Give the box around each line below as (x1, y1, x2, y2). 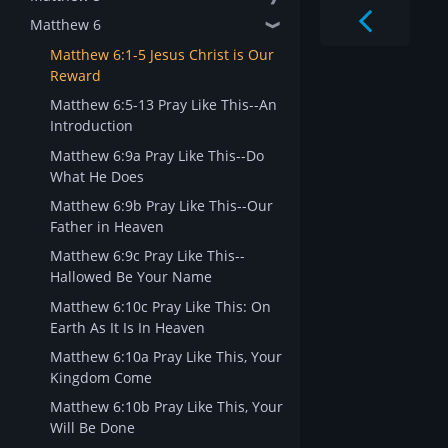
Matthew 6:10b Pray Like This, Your (50, 397, 283, 417)
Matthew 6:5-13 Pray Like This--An (50, 95, 277, 115)
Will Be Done (50, 418, 135, 438)
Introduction (50, 116, 133, 136)
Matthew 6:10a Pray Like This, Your (50, 347, 282, 367)
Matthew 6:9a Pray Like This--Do (50, 145, 264, 165)
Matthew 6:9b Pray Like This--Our (50, 195, 273, 215)
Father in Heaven (50, 216, 164, 236)
